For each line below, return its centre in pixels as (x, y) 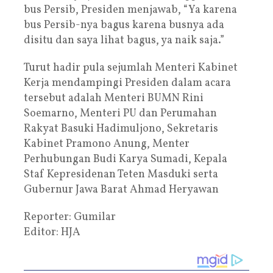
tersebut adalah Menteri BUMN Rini (114, 98)
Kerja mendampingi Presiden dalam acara (127, 83)
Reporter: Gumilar (70, 217)
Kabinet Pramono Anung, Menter (107, 144)
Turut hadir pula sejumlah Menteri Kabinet (131, 68)
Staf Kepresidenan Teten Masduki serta (121, 174)
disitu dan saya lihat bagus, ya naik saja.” (125, 40)
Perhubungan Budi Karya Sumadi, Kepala (126, 159)
